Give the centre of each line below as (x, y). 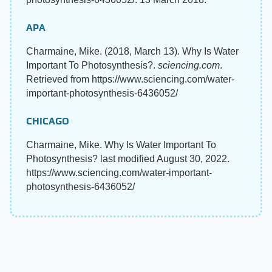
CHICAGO (48, 121)
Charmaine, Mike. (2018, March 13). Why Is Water (132, 51)
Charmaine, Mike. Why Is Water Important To (121, 144)
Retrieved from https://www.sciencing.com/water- (130, 79)
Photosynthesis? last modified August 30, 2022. (128, 158)
